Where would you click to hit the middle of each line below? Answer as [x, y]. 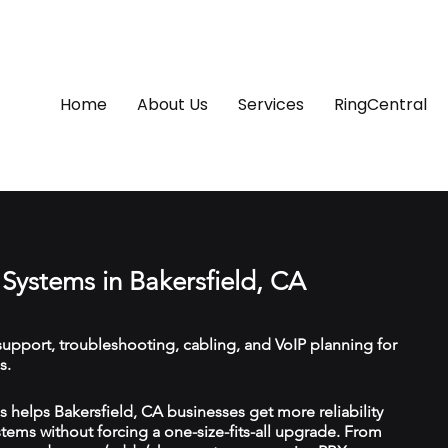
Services [271, 104]
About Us [172, 104]
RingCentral [380, 104]
